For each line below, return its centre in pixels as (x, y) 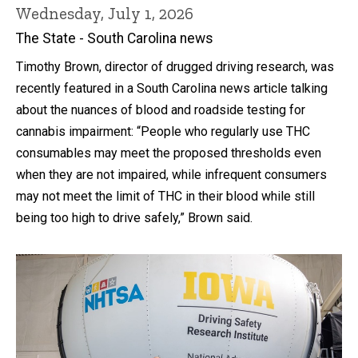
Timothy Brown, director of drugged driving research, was (175, 67)
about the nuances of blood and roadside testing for (161, 110)
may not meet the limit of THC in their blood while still (165, 197)
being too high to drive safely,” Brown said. (134, 218)
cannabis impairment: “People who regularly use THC (163, 132)
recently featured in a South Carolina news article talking (172, 89)
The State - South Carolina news (115, 39)
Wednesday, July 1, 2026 (105, 14)
